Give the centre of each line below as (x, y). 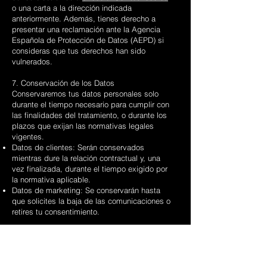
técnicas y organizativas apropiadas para (84, 254)
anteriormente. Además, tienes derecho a (84, 18)
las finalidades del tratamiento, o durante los (89, 115)
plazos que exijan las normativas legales (83, 126)
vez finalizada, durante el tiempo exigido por (90, 169)
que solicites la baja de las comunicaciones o (91, 201)
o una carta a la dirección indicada (72, 8)
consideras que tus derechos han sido (79, 51)
